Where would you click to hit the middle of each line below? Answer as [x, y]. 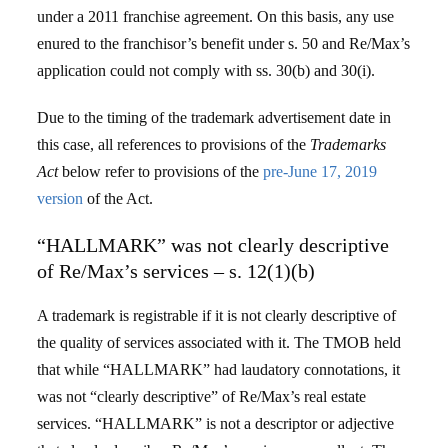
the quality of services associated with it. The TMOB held [219, 342]
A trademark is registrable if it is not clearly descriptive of [217, 315]
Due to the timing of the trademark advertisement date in [214, 117]
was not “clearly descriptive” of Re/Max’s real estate [202, 396]
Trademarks [348, 144]
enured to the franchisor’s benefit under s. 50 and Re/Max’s [224, 43]
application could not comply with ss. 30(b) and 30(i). [206, 70]
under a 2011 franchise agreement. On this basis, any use [216, 16]
